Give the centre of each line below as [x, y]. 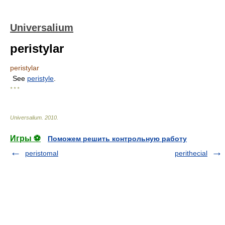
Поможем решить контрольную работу [117, 139]
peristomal [42, 153]
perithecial [191, 153]
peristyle [40, 78]
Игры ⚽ [25, 138]
